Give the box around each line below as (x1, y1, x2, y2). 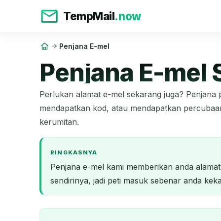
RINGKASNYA (50, 149, 97, 156)
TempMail (63, 9, 115, 23)
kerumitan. (39, 116, 79, 127)
